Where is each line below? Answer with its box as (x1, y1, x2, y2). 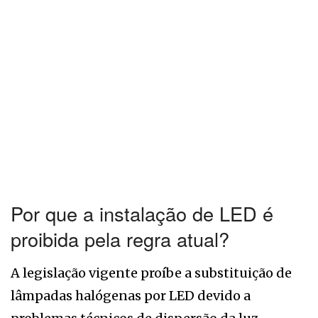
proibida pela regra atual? (11, 225, 229, 253)
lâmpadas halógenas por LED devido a (11, 287, 251, 305)
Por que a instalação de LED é (11, 199, 273, 228)
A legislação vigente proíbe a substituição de (11, 265, 292, 282)
